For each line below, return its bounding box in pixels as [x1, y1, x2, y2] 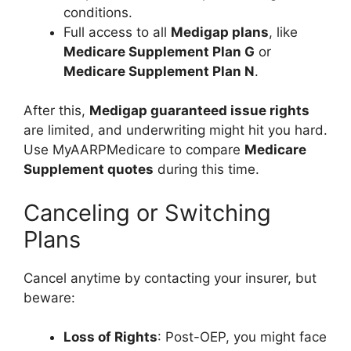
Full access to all [63, 24, 171, 40]
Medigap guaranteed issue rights [89, 103, 309, 119]
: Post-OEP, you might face [157, 329, 327, 346]
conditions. [63, 4, 132, 20]
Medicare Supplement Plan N [63, 63, 255, 79]
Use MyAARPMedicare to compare [24, 142, 244, 158]
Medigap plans [171, 24, 269, 40]
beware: [24, 289, 75, 306]
